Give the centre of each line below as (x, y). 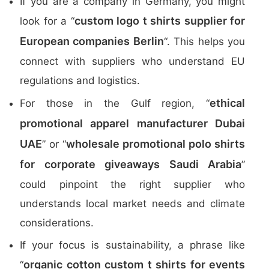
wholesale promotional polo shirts (156, 144)
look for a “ (47, 21)
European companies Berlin (92, 41)
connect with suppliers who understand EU (132, 61)
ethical (227, 103)
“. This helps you (204, 41)
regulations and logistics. (80, 80)
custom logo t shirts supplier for (159, 21)
